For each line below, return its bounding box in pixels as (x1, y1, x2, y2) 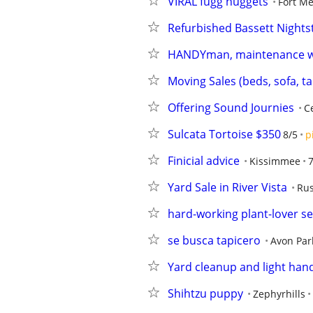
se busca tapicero (168, 233, 261, 248)
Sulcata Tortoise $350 (168, 126, 281, 142)
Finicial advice (168, 153, 240, 168)
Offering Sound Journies (168, 100, 294, 115)
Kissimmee (249, 154, 300, 168)
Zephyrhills (253, 287, 305, 300)
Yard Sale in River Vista (168, 180, 287, 195)
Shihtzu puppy (168, 286, 243, 301)
